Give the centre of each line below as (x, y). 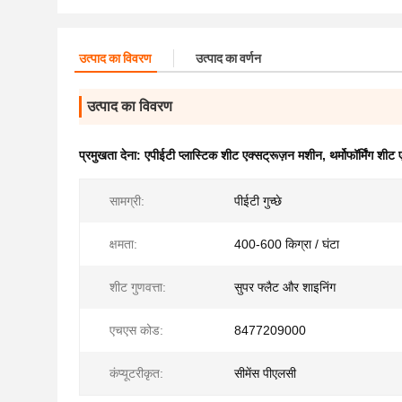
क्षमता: (123, 244)
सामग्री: (127, 201)
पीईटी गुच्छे (258, 201)
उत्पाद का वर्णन (228, 58)
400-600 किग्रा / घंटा (287, 244)
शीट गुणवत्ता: (138, 287)
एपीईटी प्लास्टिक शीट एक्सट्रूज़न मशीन (233, 155)
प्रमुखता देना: (112, 155)
